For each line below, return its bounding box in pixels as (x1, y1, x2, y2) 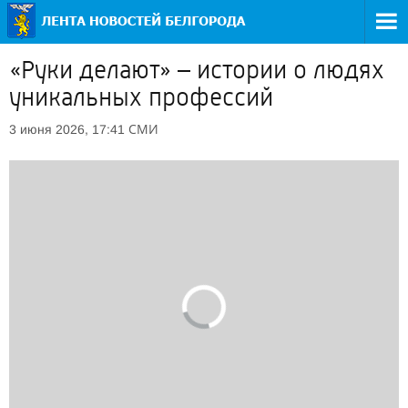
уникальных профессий (9, 83, 273, 112)
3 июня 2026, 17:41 (9, 122, 125, 137)
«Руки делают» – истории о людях (9, 56, 384, 85)
